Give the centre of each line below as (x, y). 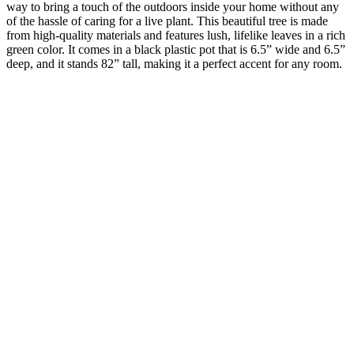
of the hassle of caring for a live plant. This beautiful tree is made (167, 21)
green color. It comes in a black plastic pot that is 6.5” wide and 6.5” (176, 49)
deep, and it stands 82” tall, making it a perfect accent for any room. (174, 63)
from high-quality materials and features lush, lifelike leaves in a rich (176, 35)
